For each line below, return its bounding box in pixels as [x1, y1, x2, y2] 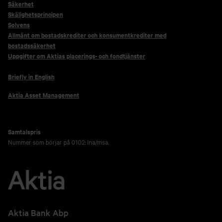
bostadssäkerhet [8, 41, 55, 50]
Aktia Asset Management [8, 90, 79, 100]
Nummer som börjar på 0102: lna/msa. [8, 137, 109, 146]
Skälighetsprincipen [8, 9, 63, 19]
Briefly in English [8, 72, 55, 81]
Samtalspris [8, 127, 41, 136]
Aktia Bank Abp [8, 207, 68, 218]
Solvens [8, 20, 30, 29]
